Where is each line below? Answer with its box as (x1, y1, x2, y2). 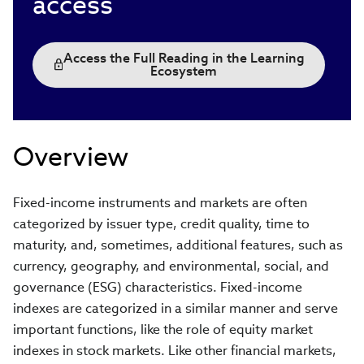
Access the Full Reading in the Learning (63, 50, 305, 67)
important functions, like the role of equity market (13, 321, 313, 338)
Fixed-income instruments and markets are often (13, 194, 307, 211)
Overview (13, 140, 128, 173)
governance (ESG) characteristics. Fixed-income (13, 279, 302, 296)
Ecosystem (150, 63, 218, 80)
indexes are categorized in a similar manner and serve (13, 300, 338, 317)
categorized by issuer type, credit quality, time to (13, 215, 310, 232)
